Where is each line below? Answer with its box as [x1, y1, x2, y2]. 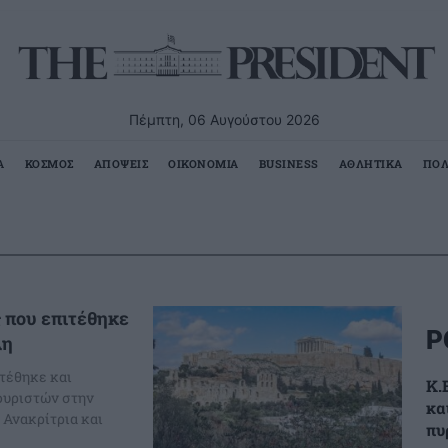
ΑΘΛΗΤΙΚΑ [338, 155, 403, 171]
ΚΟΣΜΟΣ [24, 155, 74, 171]
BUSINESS [258, 155, 319, 171]
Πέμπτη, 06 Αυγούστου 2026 [128, 110, 320, 128]
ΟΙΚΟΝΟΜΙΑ [168, 155, 239, 171]
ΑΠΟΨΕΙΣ [93, 155, 148, 171]
